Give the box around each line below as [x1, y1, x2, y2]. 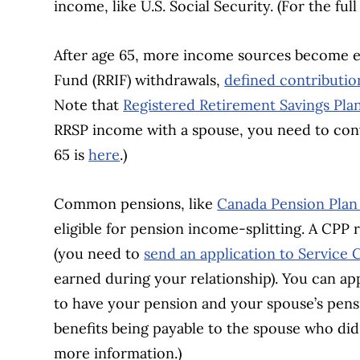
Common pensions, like [54, 194, 218, 214]
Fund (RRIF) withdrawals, [54, 71, 225, 90]
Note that [54, 96, 124, 115]
